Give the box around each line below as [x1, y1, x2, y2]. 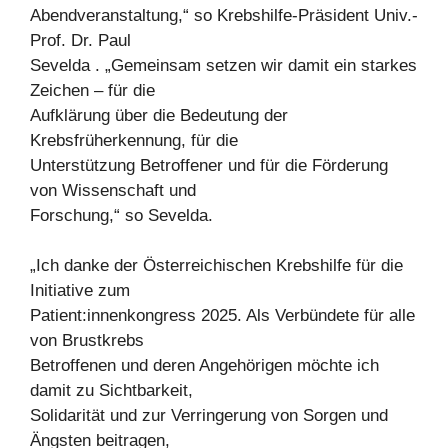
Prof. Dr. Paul [30, 30, 131, 50]
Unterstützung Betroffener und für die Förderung [30, 155, 388, 175]
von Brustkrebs [30, 331, 144, 350]
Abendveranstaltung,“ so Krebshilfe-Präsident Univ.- [30, 5, 418, 25]
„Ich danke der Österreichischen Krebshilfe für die [30, 256, 403, 275]
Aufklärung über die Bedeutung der [30, 105, 288, 125]
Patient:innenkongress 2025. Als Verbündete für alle [30, 306, 415, 325]
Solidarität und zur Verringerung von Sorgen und [30, 406, 388, 425]
